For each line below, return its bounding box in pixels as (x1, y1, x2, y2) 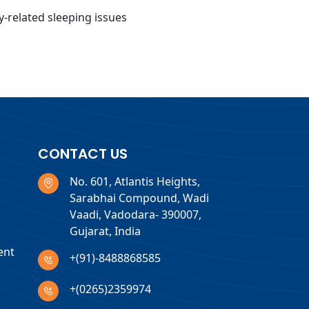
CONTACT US (37, 143, 128, 163)
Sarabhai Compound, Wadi (69, 190, 209, 206)
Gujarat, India (69, 223, 141, 239)
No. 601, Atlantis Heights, (69, 173, 200, 189)
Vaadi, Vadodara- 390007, (69, 206, 201, 222)
